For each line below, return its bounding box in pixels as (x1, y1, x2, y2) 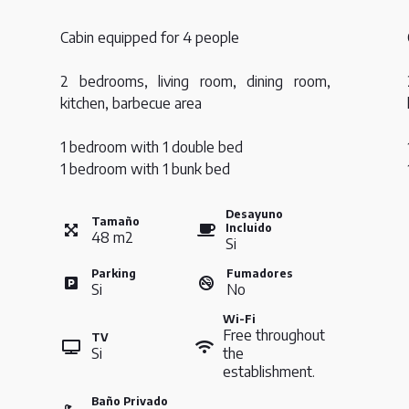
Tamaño (91, 214, 140, 228)
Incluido (225, 221, 273, 236)
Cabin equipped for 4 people (60, 28, 239, 47)
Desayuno (225, 207, 284, 222)
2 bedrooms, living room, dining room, (60, 72, 330, 91)
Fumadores (226, 267, 293, 281)
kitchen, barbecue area (60, 94, 202, 113)
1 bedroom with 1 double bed (60, 138, 243, 157)
